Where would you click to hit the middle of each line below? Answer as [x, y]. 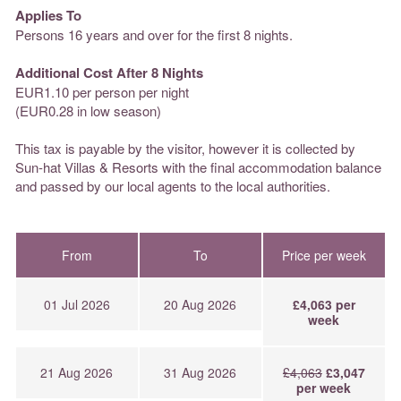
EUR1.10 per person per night [102, 91]
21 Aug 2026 [77, 372]
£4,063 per [324, 304]
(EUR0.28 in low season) [88, 110]
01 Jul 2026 [77, 304]
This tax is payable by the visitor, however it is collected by [185, 148]
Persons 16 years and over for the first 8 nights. [154, 34]
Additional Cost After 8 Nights [109, 72]
